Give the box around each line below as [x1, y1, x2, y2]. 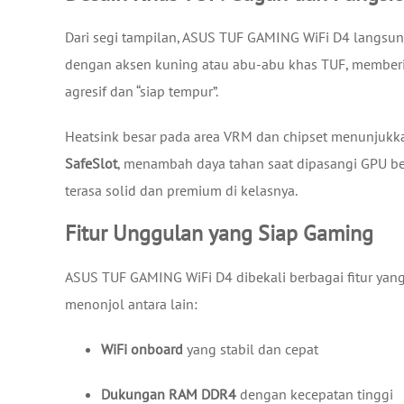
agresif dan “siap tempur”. [65, 81, 218, 100]
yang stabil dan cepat [183, 339, 318, 358]
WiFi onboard [101, 339, 183, 358]
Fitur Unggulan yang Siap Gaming [65, 218, 373, 247]
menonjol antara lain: [65, 294, 197, 313]
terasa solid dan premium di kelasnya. [65, 180, 298, 199]
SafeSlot [65, 153, 117, 172]
